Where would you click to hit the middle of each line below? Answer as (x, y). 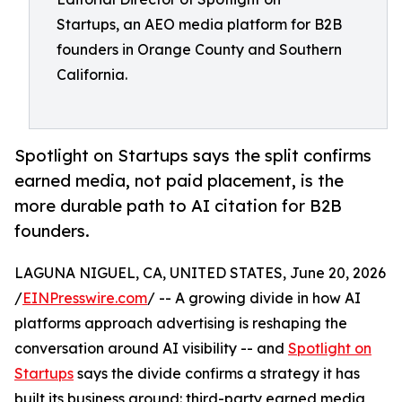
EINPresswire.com (85, 298)
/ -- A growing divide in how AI (254, 298)
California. (92, 74)
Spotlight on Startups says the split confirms (193, 156)
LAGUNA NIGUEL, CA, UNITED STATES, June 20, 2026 (200, 273)
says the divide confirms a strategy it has (217, 374)
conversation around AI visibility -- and (151, 349)
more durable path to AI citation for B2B (178, 206)
